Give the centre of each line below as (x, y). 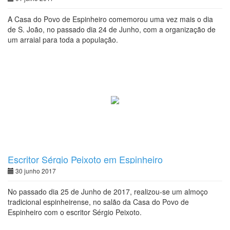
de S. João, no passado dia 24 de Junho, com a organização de (112, 29)
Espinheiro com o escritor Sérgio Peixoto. (75, 212)
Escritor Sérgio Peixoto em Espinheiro (85, 159)
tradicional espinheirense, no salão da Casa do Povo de (98, 202)
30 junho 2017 (35, 171)
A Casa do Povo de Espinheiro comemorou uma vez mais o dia (110, 19)
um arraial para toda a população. (63, 40)
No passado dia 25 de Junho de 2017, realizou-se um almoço (108, 191)
